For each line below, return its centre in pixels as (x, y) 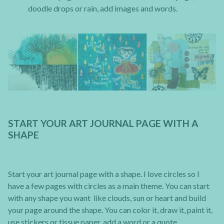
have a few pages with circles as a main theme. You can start (109, 185)
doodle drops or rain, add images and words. (103, 8)
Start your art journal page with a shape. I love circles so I (104, 173)
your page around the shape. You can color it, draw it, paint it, (110, 209)
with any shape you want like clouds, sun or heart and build (107, 197)
